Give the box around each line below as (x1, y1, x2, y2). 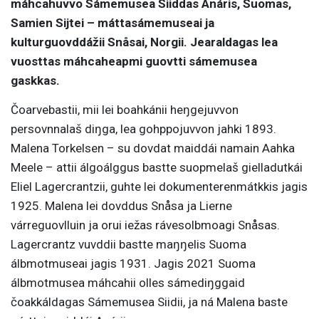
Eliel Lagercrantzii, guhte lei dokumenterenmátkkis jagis (11, 179, 308, 194)
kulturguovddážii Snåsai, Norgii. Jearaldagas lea (11, 35, 278, 50)
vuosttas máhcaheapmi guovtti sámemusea (11, 54, 257, 69)
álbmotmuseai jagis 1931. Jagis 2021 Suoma (11, 256, 256, 271)
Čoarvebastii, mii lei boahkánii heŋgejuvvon (11, 103, 239, 117)
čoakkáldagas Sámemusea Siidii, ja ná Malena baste (11, 295, 288, 310)
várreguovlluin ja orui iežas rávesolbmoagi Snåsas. (11, 218, 280, 233)
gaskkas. (11, 73, 60, 88)
